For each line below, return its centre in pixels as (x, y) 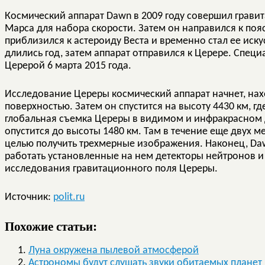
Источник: (29, 197)
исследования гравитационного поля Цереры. (111, 169)
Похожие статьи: (51, 225)
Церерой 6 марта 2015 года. (68, 66)
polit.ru (69, 197)
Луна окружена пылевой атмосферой (114, 250)
